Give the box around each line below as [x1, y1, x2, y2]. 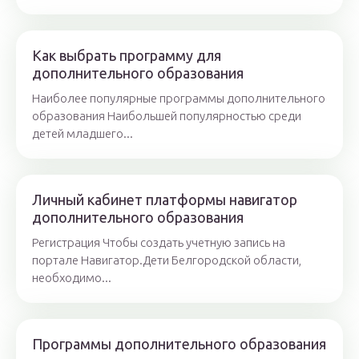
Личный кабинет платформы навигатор [32, 192, 297, 208]
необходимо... [32, 271, 111, 285]
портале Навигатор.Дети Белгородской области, [32, 253, 301, 268]
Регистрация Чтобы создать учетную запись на [32, 236, 285, 250]
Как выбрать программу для [32, 47, 221, 64]
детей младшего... [32, 127, 133, 141]
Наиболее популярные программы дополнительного [32, 91, 325, 106]
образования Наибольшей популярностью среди [32, 109, 301, 123]
